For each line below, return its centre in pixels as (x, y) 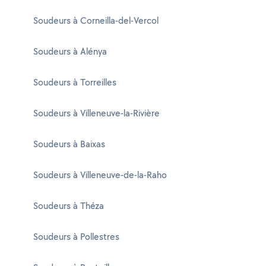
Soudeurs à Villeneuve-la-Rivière (96, 113)
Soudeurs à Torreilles (75, 82)
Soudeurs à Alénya (70, 51)
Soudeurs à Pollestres (76, 237)
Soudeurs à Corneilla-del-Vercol (96, 20)
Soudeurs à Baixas (69, 144)
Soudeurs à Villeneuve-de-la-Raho (100, 175)
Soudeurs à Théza (69, 206)
